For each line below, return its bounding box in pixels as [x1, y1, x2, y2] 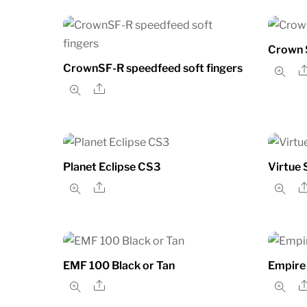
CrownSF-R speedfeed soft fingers [63, 62, 243, 75]
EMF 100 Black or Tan [63, 258, 175, 272]
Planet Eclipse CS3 [63, 160, 161, 174]
